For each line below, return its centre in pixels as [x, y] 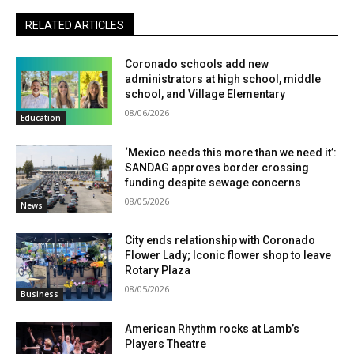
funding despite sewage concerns [213, 182]
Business [40, 294]
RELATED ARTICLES [75, 26]
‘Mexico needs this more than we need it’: [231, 152]
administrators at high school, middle [223, 79]
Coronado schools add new [197, 64]
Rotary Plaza [158, 271]
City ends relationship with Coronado [220, 241]
